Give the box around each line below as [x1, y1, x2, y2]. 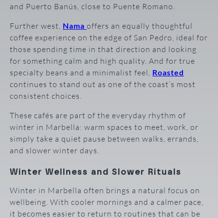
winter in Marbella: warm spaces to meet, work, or [10, 122, 199, 132]
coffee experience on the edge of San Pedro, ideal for [10, 33, 208, 43]
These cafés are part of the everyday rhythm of [10, 110, 186, 121]
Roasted [152, 68, 184, 77]
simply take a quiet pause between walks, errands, [10, 134, 199, 144]
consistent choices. [10, 91, 82, 101]
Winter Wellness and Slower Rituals [10, 166, 182, 177]
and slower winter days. [10, 145, 99, 156]
